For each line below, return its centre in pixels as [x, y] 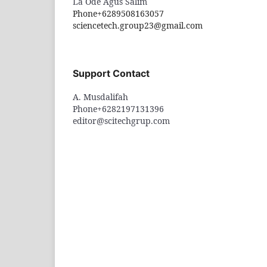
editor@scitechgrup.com [121, 121]
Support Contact [111, 74]
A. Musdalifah [100, 97]
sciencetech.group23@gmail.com [139, 26]
